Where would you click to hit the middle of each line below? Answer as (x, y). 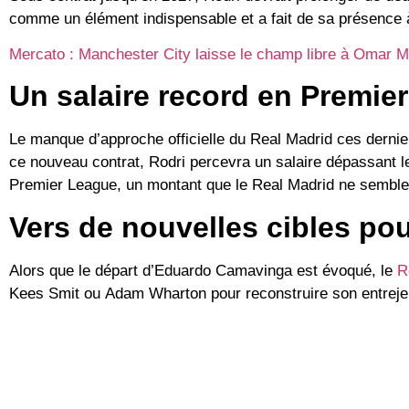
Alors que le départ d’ (82, 270)
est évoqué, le (345, 270)
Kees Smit (44, 293)
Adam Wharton (156, 293)
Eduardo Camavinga (223, 270)
